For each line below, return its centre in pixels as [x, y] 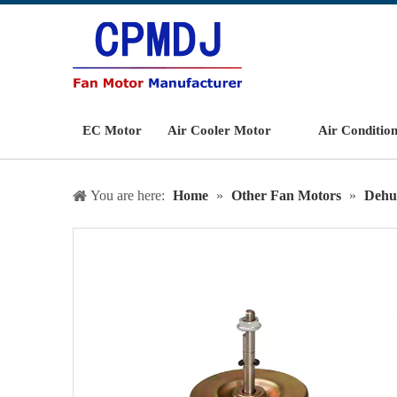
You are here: [128, 195]
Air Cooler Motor [219, 130]
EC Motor [112, 130]
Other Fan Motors [286, 195]
